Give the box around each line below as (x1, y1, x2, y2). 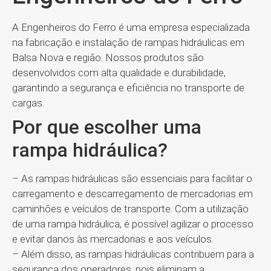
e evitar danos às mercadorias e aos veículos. (12, 233, 214, 245)
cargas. (12, 97, 44, 109)
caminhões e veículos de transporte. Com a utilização (12, 203, 249, 215)
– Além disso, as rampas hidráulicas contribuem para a (12, 248, 254, 260)
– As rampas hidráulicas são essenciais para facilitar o (12, 172, 252, 184)
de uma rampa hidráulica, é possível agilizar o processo (12, 218, 253, 230)
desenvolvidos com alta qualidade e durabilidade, (12, 67, 226, 79)
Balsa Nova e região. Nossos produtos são (12, 51, 204, 64)
